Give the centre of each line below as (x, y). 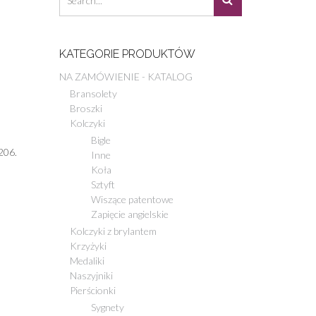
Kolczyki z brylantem (113, 231)
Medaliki (87, 260)
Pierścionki (92, 290)
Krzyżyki (88, 245)
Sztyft (103, 184)
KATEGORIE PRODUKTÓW (127, 54)
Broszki (86, 108)
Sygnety (107, 307)
